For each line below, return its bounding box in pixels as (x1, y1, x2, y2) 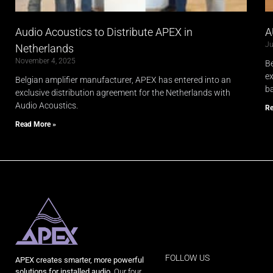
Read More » (15, 120, 56, 129)
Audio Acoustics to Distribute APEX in (15, 26, 193, 39)
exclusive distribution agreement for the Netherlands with (15, 88, 230, 98)
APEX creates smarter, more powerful (15, 255, 144, 264)
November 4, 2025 (15, 57, 76, 66)
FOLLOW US (165, 253, 210, 263)
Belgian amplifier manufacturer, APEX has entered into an (15, 75, 231, 85)
